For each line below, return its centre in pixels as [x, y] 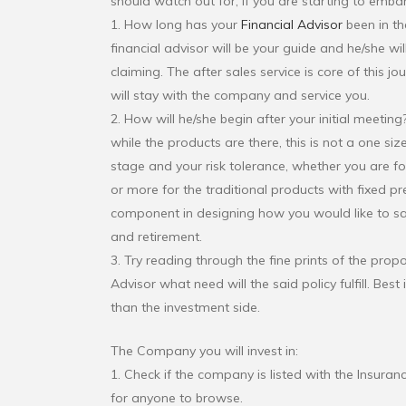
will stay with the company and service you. [240, 96]
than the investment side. [185, 308]
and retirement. [156, 237]
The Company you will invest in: [204, 351]
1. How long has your [176, 25]
